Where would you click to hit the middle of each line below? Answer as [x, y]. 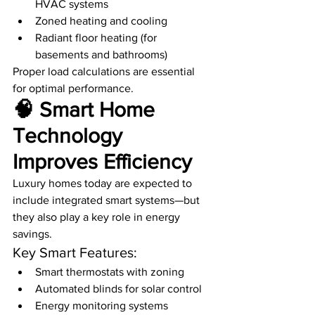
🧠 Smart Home [86, 110]
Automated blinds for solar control [118, 289]
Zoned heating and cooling [101, 21]
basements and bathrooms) [101, 55]
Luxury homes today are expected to [104, 184]
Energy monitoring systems [102, 306]
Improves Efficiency [102, 162]
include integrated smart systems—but [108, 200]
